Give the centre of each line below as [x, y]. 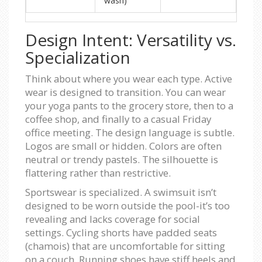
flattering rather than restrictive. [98, 173]
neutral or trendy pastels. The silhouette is [122, 160]
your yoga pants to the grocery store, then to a [129, 106]
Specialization [78, 58]
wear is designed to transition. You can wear [125, 92]
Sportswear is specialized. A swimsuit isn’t [121, 192]
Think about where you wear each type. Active [129, 79]
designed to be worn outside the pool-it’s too [127, 206]
